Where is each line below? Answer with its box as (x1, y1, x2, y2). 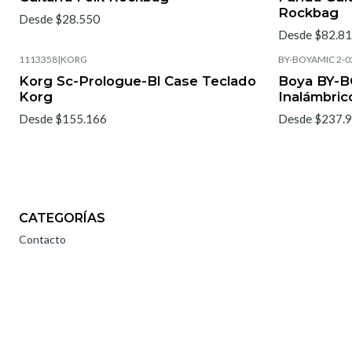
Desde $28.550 (19, 12, 100, 27)
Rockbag (278, 4, 339, 20)
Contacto (19, 232, 66, 246)
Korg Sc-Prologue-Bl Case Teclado (19, 73, 256, 90)
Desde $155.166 (19, 112, 107, 126)
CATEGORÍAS (19, 211, 105, 226)
